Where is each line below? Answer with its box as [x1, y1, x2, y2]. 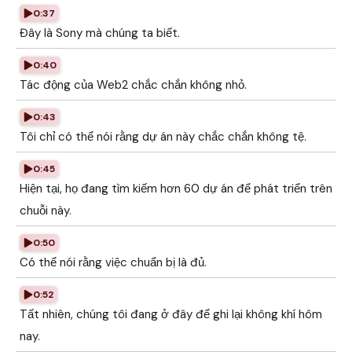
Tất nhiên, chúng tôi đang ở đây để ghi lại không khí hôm [20, 306, 322, 322]
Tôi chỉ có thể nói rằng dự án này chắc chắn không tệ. [20, 129, 306, 145]
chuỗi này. [20, 203, 71, 218]
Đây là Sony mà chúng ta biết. [20, 25, 180, 41]
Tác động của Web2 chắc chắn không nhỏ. [20, 77, 247, 93]
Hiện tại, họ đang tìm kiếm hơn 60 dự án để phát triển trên [20, 181, 332, 196]
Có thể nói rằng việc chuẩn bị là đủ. [20, 255, 207, 270]
